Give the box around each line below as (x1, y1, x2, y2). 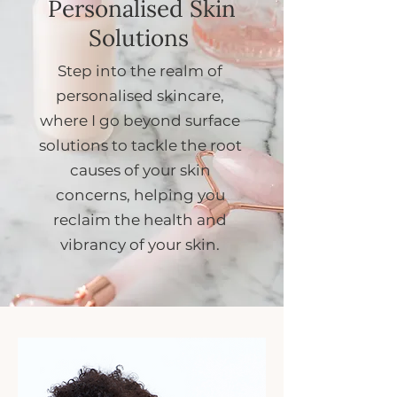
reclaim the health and (53, 211, 227, 229)
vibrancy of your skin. (60, 236, 220, 253)
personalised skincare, (56, 87, 224, 105)
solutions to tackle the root (38, 136, 242, 154)
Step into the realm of (58, 62, 222, 80)
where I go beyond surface (40, 112, 240, 129)
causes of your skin (69, 161, 211, 179)
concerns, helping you (55, 186, 225, 204)
